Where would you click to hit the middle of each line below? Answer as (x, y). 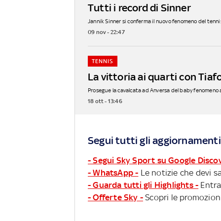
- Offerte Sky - (115, 197)
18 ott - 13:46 (105, 101)
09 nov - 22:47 (106, 32)
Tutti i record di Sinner (139, 8)
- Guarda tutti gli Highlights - (143, 185)
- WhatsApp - (113, 172)
